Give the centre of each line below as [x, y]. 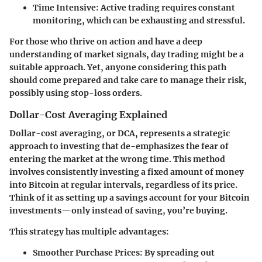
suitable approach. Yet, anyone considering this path [118, 68]
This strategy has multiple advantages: [89, 232]
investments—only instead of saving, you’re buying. [118, 211]
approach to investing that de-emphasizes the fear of [119, 146]
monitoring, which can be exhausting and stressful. [139, 21]
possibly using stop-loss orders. [76, 93]
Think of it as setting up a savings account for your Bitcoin [130, 198]
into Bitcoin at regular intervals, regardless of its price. [123, 185]
